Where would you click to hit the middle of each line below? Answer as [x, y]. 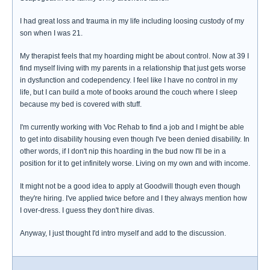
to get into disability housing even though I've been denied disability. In [135, 139]
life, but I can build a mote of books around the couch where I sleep [129, 92]
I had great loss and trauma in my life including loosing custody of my [132, 21]
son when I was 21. [51, 33]
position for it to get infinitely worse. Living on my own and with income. [135, 163]
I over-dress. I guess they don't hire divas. [87, 210]
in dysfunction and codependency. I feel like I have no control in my [129, 80]
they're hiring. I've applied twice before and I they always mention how [133, 198]
